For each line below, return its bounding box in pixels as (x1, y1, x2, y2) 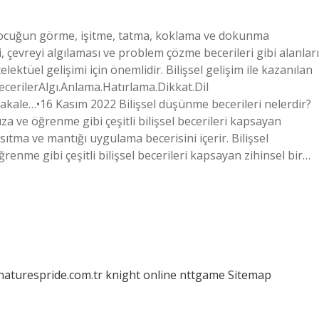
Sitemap (228, 267, 271, 283)
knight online (105, 267, 177, 283)
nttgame (179, 267, 225, 283)
